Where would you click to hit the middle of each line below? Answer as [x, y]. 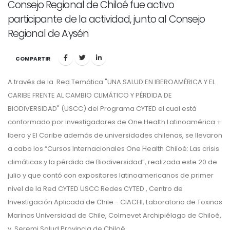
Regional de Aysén [48, 34]
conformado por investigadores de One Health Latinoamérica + [114, 122]
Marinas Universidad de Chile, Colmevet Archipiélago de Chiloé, [114, 216]
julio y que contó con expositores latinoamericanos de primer [111, 176]
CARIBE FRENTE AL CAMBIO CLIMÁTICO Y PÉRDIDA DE [90, 95]
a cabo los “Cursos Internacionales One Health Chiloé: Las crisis [113, 149]
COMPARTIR [33, 59]
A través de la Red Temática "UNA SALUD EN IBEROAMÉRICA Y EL [111, 82]
